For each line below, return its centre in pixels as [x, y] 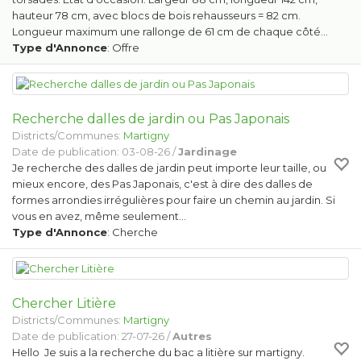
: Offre [123, 48]
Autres [192, 336]
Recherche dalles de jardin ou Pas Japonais [151, 119]
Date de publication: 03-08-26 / [95, 151]
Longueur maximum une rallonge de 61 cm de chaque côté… [170, 31]
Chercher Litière [64, 303]
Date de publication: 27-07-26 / [92, 336]
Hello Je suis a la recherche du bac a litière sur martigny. [158, 352]
